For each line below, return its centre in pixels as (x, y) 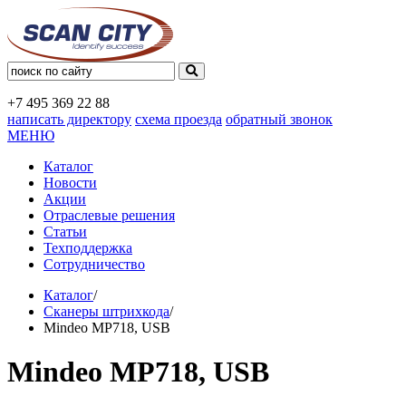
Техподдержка (88, 248)
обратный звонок (279, 119)
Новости (70, 183)
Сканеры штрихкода (106, 311)
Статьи (65, 232)
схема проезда (179, 119)
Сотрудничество (94, 264)
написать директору (69, 119)
